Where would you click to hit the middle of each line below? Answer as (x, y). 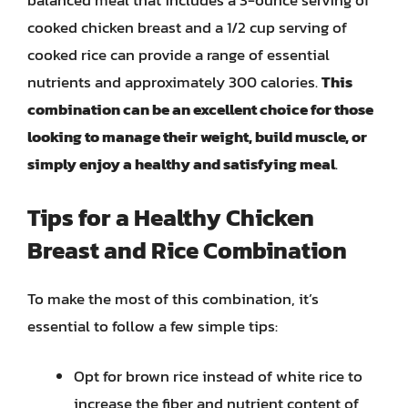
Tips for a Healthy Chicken (171, 217)
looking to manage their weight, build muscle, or (197, 137)
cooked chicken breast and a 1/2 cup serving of (187, 27)
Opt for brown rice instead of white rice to (218, 376)
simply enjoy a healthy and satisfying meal (181, 164)
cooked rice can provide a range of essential (178, 55)
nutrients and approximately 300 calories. (174, 82)
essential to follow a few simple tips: (153, 326)
